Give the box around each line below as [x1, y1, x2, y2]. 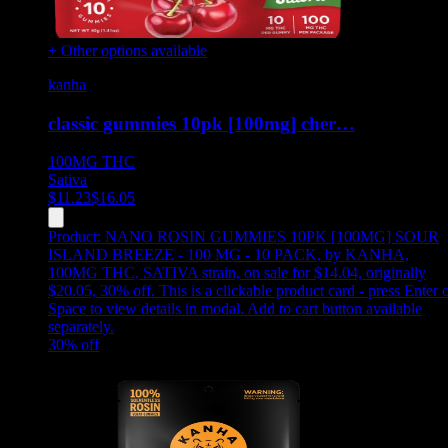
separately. [48, 318, 114, 336]
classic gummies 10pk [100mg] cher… [48, 112, 355, 134]
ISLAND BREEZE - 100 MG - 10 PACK [48, 246, 317, 264]
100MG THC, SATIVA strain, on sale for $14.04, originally [48, 264, 426, 282]
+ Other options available [48, 41, 207, 59]
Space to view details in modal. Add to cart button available [48, 300, 422, 318]
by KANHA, [325, 246, 409, 264]
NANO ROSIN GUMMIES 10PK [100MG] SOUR [105, 228, 439, 246]
